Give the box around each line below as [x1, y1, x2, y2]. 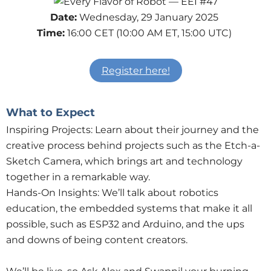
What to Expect [6, 105, 95, 119]
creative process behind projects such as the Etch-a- [6, 139, 260, 151]
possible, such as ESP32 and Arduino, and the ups [6, 218, 244, 230]
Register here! [101, 64, 170, 76]
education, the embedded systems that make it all [6, 202, 252, 214]
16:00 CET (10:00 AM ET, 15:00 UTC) [65, 27, 234, 39]
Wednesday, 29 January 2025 [77, 11, 221, 23]
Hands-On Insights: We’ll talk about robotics [6, 186, 218, 198]
